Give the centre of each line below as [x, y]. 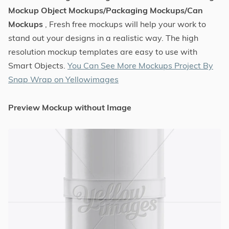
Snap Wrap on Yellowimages [63, 79]
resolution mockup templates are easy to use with [103, 51]
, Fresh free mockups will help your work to [124, 24]
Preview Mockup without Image [70, 107]
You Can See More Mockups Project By [140, 65]
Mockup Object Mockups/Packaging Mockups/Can [106, 10]
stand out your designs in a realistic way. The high [103, 38]
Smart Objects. [38, 65]
